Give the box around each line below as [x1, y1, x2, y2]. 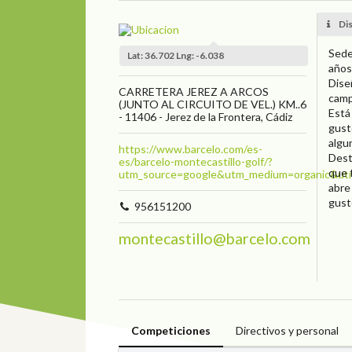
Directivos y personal [235, 323, 339, 337]
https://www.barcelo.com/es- [118, 141, 262, 156]
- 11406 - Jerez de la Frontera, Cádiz [118, 109, 292, 123]
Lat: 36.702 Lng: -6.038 [127, 49, 225, 61]
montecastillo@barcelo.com [118, 229, 310, 247]
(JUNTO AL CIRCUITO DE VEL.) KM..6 [118, 97, 306, 111]
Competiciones [130, 323, 211, 337]
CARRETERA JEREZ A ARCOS [118, 84, 269, 98]
